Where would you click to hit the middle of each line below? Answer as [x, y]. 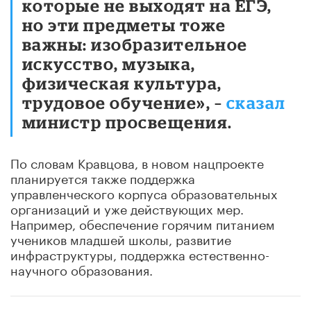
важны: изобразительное [135, 44]
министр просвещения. [127, 121]
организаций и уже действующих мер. [127, 207]
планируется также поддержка [103, 177]
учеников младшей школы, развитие [121, 238]
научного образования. [82, 268]
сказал [256, 102]
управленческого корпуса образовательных [144, 192]
